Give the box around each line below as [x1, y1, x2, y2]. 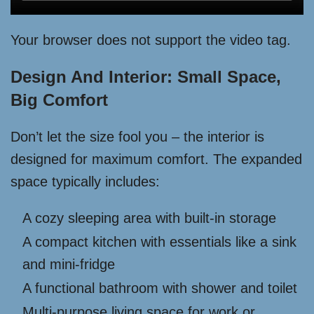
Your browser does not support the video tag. [11, 32, 291, 48]
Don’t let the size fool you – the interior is [11, 129, 264, 145]
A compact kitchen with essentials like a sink [22, 234, 296, 250]
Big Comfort [11, 90, 108, 110]
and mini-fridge [22, 257, 115, 273]
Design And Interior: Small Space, [11, 67, 281, 87]
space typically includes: [11, 174, 160, 190]
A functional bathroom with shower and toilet [22, 280, 297, 296]
